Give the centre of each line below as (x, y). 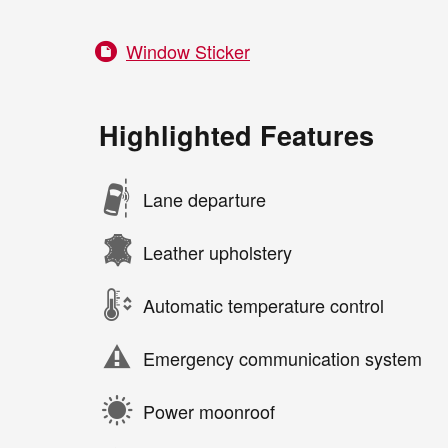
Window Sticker (188, 51)
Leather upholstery (217, 251)
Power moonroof (209, 410)
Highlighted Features (236, 135)
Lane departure (204, 198)
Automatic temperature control (263, 304)
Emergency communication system (282, 357)
